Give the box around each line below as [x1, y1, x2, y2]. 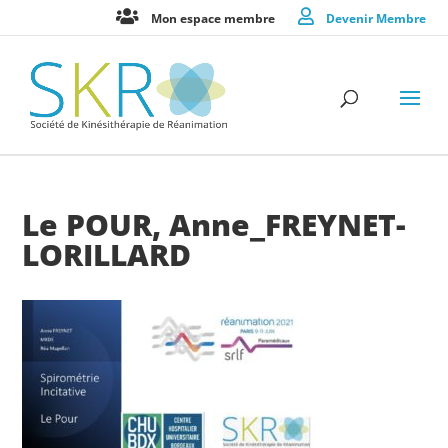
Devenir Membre [325, 10, 426, 27]
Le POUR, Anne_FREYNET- [22, 204, 407, 245]
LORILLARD [22, 234, 192, 275]
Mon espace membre [150, 10, 275, 27]
